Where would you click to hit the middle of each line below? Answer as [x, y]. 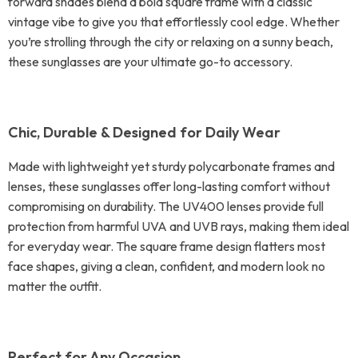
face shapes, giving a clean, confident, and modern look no [167, 266]
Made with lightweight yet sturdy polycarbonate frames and [171, 166]
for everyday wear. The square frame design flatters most [167, 246]
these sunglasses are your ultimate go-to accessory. [150, 62]
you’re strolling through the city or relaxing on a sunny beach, [171, 42]
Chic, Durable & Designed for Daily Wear [144, 132]
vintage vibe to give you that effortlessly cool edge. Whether [174, 22]
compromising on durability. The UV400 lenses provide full [166, 206]
